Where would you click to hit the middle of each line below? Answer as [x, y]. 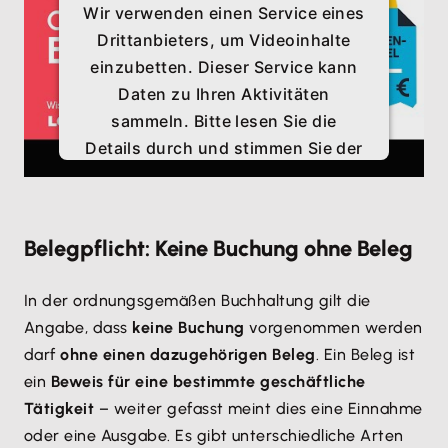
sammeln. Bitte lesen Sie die [224, 120]
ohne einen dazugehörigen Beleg [188, 354]
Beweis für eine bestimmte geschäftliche [208, 381]
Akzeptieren [218, 313]
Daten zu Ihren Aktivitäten [224, 93]
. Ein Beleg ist [365, 354]
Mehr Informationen [218, 261]
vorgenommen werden [335, 327]
